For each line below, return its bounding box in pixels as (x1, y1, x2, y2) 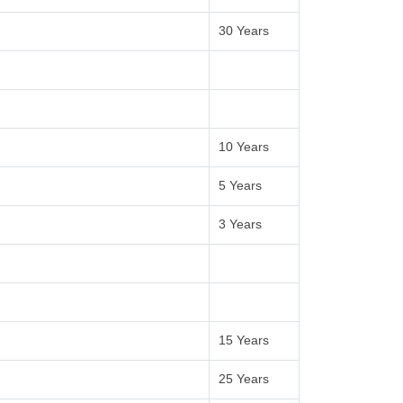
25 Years (219, 372, 270, 386)
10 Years (219, 139, 270, 154)
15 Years (219, 333, 270, 347)
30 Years (219, 23, 270, 38)
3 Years (219, 217, 263, 231)
